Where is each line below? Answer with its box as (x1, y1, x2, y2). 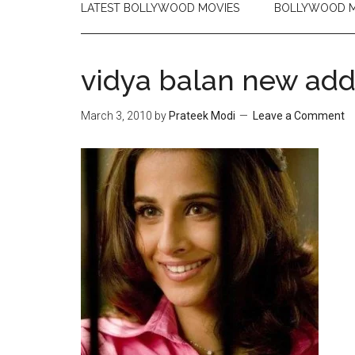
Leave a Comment (253, 109, 345, 122)
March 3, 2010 (81, 109, 152, 122)
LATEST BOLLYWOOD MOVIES (81, 2, 239, 14)
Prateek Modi (169, 109, 235, 122)
